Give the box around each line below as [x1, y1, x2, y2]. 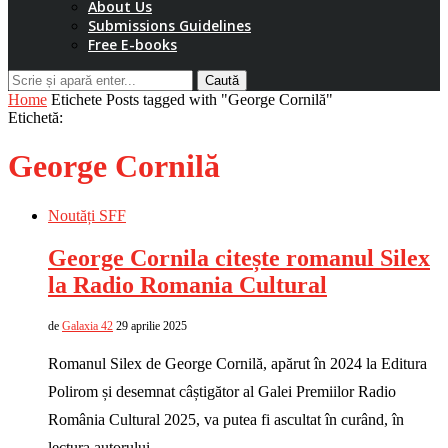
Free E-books [88, 35, 177, 54]
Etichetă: [8, 109, 63, 126]
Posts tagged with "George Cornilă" [106, 91, 333, 108]
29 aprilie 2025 [116, 318, 187, 333]
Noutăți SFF [48, 206, 126, 224]
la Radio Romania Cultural [48, 271, 327, 298]
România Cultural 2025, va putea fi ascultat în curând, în [48, 410, 404, 428]
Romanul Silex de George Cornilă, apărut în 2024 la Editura [48, 354, 427, 372]
